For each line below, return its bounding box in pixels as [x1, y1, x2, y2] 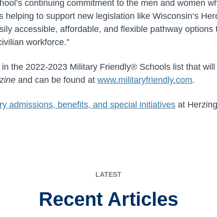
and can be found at [15, 75, 98, 85]
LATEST [95, 170, 122, 178]
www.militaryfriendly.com [97, 75, 193, 85]
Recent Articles [38, 188, 178, 210]
